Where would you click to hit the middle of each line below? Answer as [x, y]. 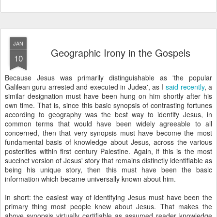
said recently [185, 87]
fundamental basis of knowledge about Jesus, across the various [108, 142]
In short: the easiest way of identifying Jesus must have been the [108, 197]
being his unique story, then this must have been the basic [108, 170]
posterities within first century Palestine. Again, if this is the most [108, 151]
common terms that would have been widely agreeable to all [108, 124]
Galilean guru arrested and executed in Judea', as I [85, 87]
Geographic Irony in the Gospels [121, 53]
